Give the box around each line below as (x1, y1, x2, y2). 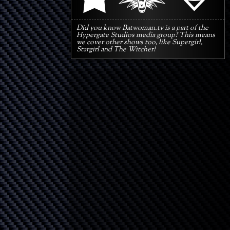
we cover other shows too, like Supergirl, (76, 37, 202, 48)
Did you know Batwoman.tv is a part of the (76, 23, 208, 33)
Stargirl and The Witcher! (76, 45, 156, 55)
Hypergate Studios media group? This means (76, 30, 215, 41)
